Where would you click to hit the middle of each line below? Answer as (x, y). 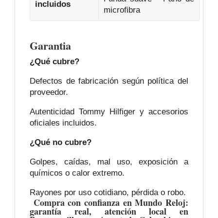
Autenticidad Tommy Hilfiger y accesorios (109, 112)
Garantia (50, 46)
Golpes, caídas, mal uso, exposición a (109, 162)
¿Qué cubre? (54, 62)
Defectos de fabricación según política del (109, 81)
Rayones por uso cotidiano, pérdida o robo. (108, 193)
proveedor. (49, 92)
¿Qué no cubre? (61, 143)
